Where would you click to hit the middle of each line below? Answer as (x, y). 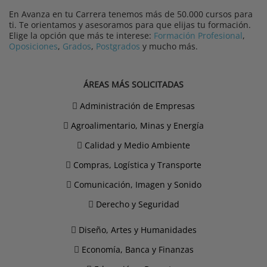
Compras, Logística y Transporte (137, 165)
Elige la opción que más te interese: (81, 36)
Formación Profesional (198, 36)
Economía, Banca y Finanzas (137, 250)
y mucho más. (169, 46)
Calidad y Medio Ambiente (137, 145)
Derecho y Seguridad (137, 204)
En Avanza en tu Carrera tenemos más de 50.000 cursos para (131, 14)
